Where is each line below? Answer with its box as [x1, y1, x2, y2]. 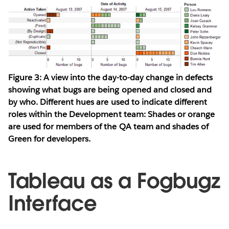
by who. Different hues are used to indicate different [8, 97, 208, 108]
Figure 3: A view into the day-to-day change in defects [8, 72, 213, 83]
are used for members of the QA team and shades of [8, 121, 209, 132]
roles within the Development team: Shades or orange [8, 109, 215, 120]
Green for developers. [8, 133, 91, 145]
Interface [8, 190, 98, 217]
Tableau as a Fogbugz [8, 168, 220, 195]
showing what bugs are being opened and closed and [8, 84, 212, 96]
